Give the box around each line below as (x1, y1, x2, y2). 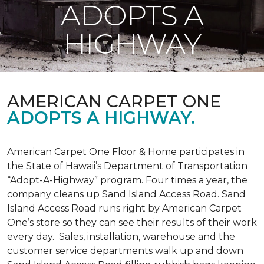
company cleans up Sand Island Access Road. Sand (7, 189, 246, 200)
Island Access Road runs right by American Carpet (7, 203, 242, 214)
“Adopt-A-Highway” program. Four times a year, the (7, 174, 247, 186)
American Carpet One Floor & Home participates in (7, 146, 245, 157)
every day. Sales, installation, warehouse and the (7, 231, 235, 242)
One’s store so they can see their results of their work (7, 217, 257, 228)
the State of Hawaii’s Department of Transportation (7, 160, 247, 171)
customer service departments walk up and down (7, 245, 243, 256)
